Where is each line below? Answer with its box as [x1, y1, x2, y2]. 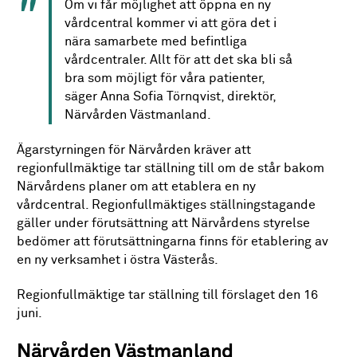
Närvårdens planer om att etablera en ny [17, 179, 257, 194]
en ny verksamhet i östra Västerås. [17, 253, 219, 267]
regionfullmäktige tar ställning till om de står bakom [17, 161, 325, 175]
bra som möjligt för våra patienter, [65, 71, 265, 85]
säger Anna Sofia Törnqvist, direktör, [65, 89, 277, 104]
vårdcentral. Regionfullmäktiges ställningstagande [17, 198, 316, 212]
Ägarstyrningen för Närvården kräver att [17, 143, 252, 157]
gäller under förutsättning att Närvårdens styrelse [17, 216, 311, 230]
